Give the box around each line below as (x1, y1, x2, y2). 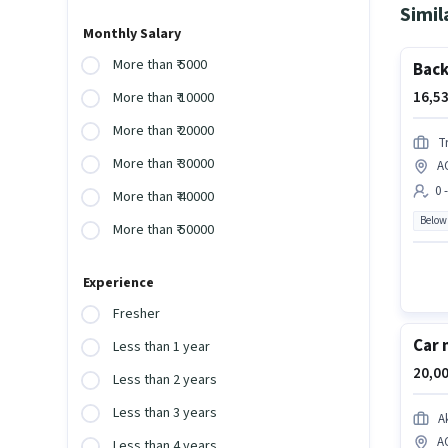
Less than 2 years (113, 370, 218, 391)
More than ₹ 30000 (113, 154, 215, 175)
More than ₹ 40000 (113, 187, 215, 208)
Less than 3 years (113, 403, 218, 424)
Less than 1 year (113, 337, 211, 358)
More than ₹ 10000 (113, 88, 215, 109)
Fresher (113, 304, 161, 325)
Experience (83, 273, 155, 294)
